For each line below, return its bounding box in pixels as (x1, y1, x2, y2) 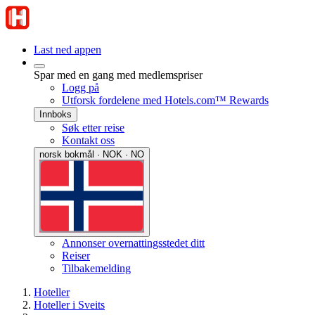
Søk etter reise (62, 122, 124, 134)
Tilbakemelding (62, 262, 131, 275)
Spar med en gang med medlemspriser (34, 69, 202, 81)
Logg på (62, 82, 99, 94)
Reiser (62, 250, 90, 262)
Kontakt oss (62, 134, 115, 146)
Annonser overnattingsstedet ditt (62, 237, 205, 250)
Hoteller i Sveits (34, 299, 105, 311)
